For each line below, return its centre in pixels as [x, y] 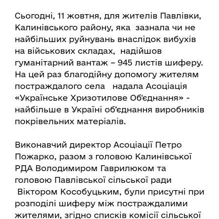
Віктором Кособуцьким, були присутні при [109, 192]
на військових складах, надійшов [88, 51]
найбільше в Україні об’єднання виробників [109, 109]
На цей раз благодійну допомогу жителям [107, 74]
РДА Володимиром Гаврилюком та [90, 168]
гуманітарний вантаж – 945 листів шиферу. [109, 63]
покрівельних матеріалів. [70, 121]
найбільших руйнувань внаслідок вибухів [105, 39]
